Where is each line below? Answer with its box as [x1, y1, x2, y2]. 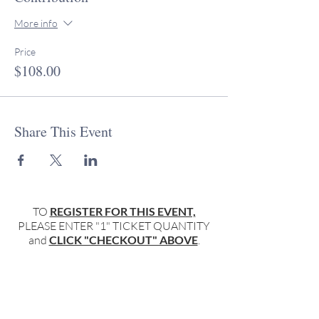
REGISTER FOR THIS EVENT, [49, 204, 196, 218]
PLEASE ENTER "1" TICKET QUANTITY [18, 219, 210, 233]
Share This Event [14, 122, 113, 141]
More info [14, 16, 58, 29]
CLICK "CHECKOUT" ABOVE [48, 233, 198, 246]
